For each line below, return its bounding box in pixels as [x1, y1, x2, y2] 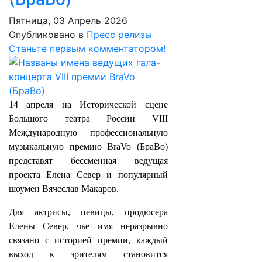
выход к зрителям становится [9, 249, 168, 259]
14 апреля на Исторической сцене [9, 99, 168, 109]
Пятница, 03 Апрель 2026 [9, 15, 127, 26]
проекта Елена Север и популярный [9, 170, 168, 180]
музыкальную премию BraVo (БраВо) [9, 142, 168, 151]
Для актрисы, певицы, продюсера [9, 207, 168, 217]
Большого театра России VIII [9, 113, 168, 123]
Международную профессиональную [9, 127, 168, 137]
